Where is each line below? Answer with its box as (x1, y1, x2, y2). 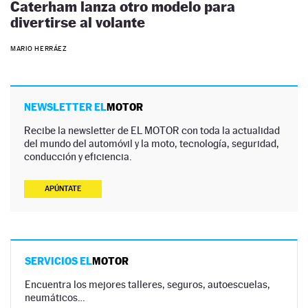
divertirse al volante (10, 13, 145, 31)
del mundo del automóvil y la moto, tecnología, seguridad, (24, 137, 279, 150)
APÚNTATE (45, 184, 81, 194)
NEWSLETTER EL (24, 101, 107, 113)
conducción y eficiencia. (24, 151, 132, 163)
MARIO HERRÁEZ (10, 45, 67, 53)
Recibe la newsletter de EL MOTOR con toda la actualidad (24, 124, 280, 137)
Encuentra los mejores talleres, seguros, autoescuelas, (25, 278, 270, 291)
